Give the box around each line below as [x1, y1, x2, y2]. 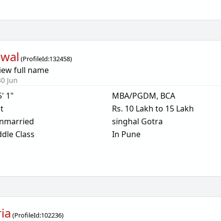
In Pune [111, 129, 141, 140]
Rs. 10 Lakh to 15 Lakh [111, 103, 194, 114]
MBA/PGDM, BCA [111, 90, 175, 101]
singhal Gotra [111, 116, 163, 127]
